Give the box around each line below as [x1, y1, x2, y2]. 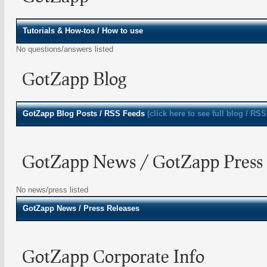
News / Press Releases [57, 204, 139, 213]
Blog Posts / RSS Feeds [57, 109, 147, 118]
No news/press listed [16, 185, 88, 194]
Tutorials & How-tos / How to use [23, 26, 143, 35]
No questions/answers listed [16, 45, 113, 54]
